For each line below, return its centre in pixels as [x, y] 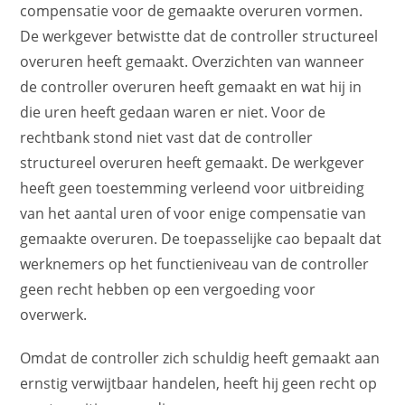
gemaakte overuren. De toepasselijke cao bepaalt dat [201, 238]
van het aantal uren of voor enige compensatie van [193, 213]
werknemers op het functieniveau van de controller [195, 264]
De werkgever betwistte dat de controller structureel [199, 36]
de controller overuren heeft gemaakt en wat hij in [191, 86]
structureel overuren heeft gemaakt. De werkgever [193, 162]
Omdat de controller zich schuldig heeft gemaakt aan [200, 358]
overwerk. [54, 314]
